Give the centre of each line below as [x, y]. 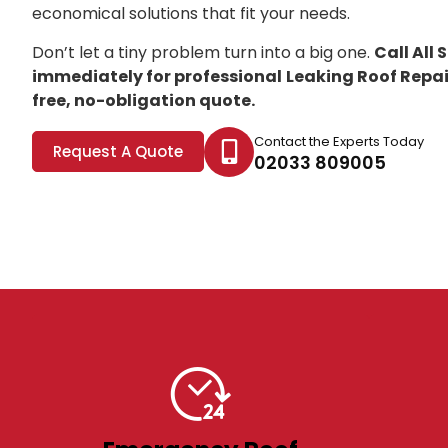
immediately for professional [157, 76]
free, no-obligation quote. [143, 100]
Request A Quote [118, 152]
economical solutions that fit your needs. [191, 14]
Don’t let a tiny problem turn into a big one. [203, 52]
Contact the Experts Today [339, 141]
